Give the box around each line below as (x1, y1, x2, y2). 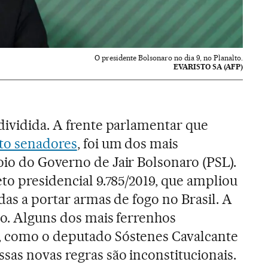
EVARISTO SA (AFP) (173, 62, 243, 71)
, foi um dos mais (77, 135, 179, 152)
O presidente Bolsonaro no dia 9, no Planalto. (95, 53, 243, 62)
